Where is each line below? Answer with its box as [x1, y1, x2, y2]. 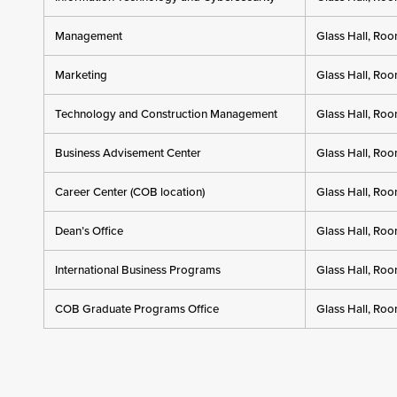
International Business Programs [54, 261, 221, 278]
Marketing [54, 66, 107, 83]
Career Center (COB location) [54, 183, 205, 200]
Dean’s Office [54, 222, 123, 239]
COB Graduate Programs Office [54, 300, 219, 317]
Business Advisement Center [54, 144, 201, 161]
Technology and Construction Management [54, 105, 277, 122]
